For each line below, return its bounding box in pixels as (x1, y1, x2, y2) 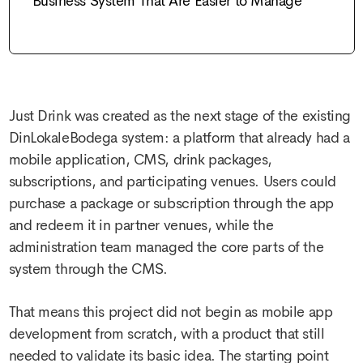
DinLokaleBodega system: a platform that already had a (8, 127, 350, 147)
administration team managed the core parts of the (8, 237, 324, 257)
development (8, 323, 92, 344)
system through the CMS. (8, 258, 168, 279)
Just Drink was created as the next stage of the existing (8, 105, 351, 126)
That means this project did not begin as (8, 301, 262, 322)
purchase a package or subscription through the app (8, 193, 334, 213)
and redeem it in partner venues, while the (8, 215, 274, 235)
